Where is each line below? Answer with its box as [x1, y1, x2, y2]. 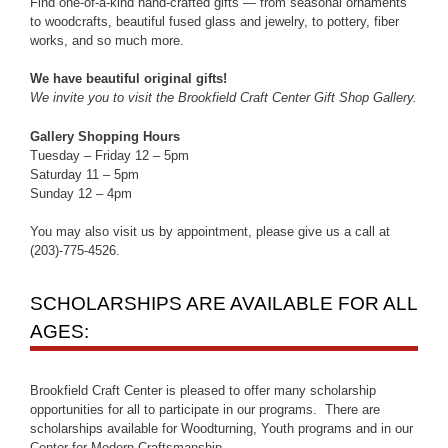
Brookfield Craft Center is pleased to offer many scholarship [30, 383, 376, 398]
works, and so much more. [30, 32, 184, 48]
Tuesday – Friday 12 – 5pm [30, 147, 189, 163]
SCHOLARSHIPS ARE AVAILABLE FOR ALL [30, 293, 418, 314]
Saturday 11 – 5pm [30, 166, 139, 182]
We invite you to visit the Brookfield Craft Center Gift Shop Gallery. [30, 90, 417, 105]
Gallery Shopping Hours [30, 128, 180, 144]
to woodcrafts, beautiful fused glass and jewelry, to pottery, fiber [30, 13, 399, 29]
